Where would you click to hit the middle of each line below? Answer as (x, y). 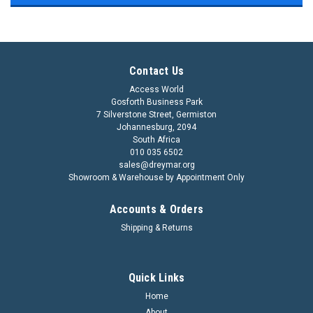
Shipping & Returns (156, 227)
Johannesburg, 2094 (156, 127)
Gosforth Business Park (156, 102)
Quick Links (156, 277)
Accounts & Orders (156, 209)
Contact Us (156, 71)
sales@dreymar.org (156, 165)
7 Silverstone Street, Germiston (156, 114)
